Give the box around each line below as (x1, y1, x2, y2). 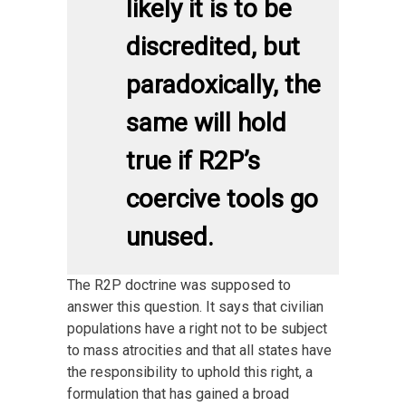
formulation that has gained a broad (67, 384, 289, 402)
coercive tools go (126, 183, 318, 214)
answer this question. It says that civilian (67, 297, 324, 315)
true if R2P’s (126, 145, 260, 176)
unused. (126, 221, 214, 252)
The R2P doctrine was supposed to (67, 275, 291, 294)
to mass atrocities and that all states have (67, 341, 332, 359)
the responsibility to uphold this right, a (67, 362, 313, 381)
